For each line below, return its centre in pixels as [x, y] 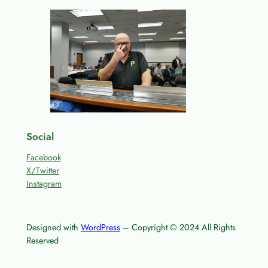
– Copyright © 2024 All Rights [178, 227]
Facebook [43, 158]
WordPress [100, 227]
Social [40, 137]
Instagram [44, 184]
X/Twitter [42, 171]
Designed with [53, 227]
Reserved [42, 240]
